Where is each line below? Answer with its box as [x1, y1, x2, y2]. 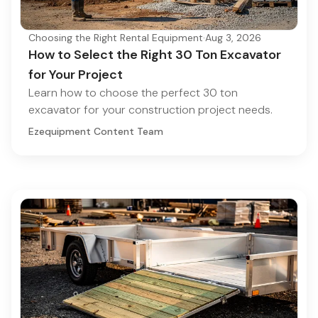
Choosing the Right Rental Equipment [28, 31, 203, 44]
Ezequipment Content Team [28, 124, 163, 138]
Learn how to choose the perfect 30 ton [28, 84, 238, 100]
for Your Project [28, 65, 123, 83]
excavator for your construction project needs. [28, 102, 273, 117]
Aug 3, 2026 [205, 31, 261, 44]
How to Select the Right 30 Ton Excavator [28, 45, 281, 63]
